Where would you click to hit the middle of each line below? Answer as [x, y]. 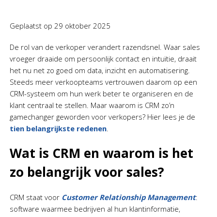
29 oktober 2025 [82, 26]
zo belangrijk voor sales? [87, 172]
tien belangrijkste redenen [58, 128]
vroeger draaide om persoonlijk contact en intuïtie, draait [103, 59]
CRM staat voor [36, 197]
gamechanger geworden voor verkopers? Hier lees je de [102, 117]
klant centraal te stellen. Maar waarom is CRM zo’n [92, 105]
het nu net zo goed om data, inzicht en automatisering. [100, 70]
